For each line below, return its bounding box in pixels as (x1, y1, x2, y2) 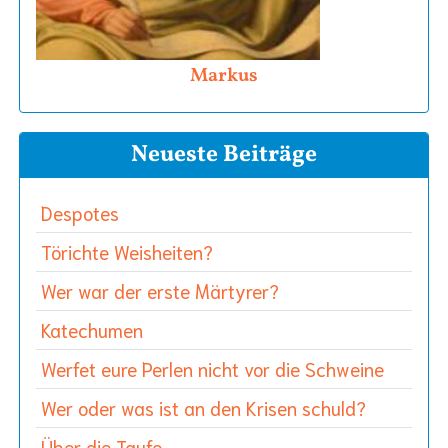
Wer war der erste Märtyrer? (41, 277, 279, 303)
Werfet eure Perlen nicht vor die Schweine (41, 355, 384, 381)
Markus (190, 62, 258, 89)
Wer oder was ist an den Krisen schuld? (41, 394, 366, 420)
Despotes (41, 199, 119, 225)
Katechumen (41, 316, 143, 342)
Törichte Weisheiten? (41, 238, 213, 264)
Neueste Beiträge (131, 138, 317, 171)
